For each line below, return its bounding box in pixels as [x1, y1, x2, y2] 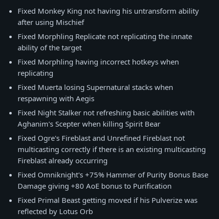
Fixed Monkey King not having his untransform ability [18, 6, 199, 16]
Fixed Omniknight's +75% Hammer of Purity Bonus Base [18, 170, 208, 179]
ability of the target [18, 43, 82, 52]
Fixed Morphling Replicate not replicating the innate [18, 31, 192, 41]
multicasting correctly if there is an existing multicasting [18, 144, 206, 154]
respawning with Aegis [18, 93, 94, 103]
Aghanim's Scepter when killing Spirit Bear [18, 119, 160, 129]
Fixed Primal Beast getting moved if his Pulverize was [18, 195, 197, 205]
